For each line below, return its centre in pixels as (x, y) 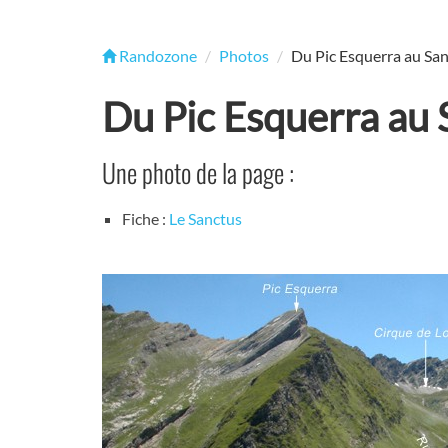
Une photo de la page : (198, 172)
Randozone (156, 55)
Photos (244, 55)
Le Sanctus (205, 219)
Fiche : (145, 219)
